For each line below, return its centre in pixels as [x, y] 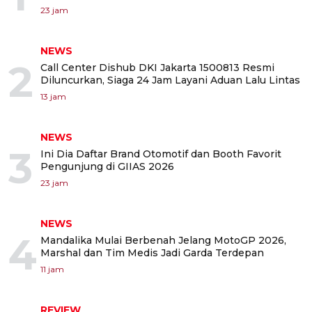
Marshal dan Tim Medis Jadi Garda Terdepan [152, 253]
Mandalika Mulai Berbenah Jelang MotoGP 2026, [163, 241]
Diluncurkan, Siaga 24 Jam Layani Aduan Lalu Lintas [170, 80]
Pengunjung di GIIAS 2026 [107, 167]
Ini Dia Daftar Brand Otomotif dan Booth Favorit [161, 154]
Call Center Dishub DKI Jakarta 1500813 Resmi [157, 68]
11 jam [52, 270]
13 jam [53, 97]
